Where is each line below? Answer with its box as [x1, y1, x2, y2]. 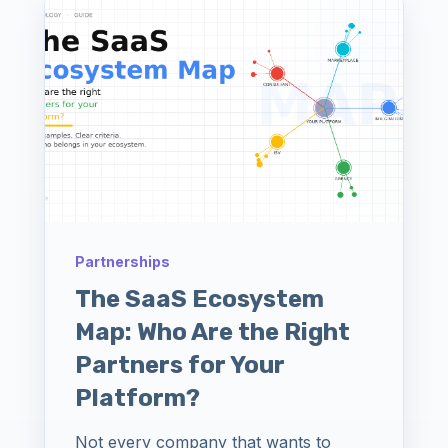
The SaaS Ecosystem [75, 284, 324, 313]
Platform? [75, 383, 200, 412]
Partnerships [75, 252, 170, 270]
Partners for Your [75, 350, 285, 379]
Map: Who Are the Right [75, 317, 350, 346]
